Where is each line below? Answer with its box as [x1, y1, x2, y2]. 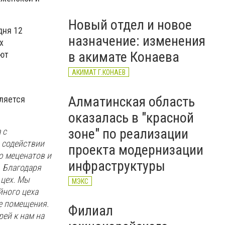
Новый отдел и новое [68, 17, 192, 33]
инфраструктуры [68, 158, 165, 174]
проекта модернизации [68, 142, 203, 158]
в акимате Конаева [68, 49, 179, 65]
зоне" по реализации [68, 126, 188, 142]
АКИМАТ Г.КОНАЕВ [72, 68, 126, 76]
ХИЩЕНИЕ [97, 2, 126, 10]
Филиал [68, 202, 113, 219]
